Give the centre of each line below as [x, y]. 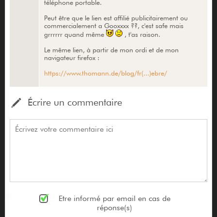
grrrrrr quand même [75, 34]
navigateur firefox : [71, 57]
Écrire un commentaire [75, 102]
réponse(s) [114, 207]
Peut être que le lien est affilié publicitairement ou [116, 18]
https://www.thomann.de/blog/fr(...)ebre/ [105, 73]
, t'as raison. [141, 34]
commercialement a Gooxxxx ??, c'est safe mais [114, 25]
